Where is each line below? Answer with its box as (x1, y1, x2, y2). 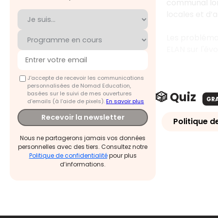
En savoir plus (106, 97, 144, 105)
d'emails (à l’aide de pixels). (27, 97, 106, 105)
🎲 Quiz (156, 89, 199, 105)
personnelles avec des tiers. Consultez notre (18, 143, 147, 151)
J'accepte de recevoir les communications (27, 73, 144, 82)
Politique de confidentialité (29, 151, 108, 160)
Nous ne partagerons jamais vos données (20, 134, 145, 143)
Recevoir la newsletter (41, 112, 125, 123)
